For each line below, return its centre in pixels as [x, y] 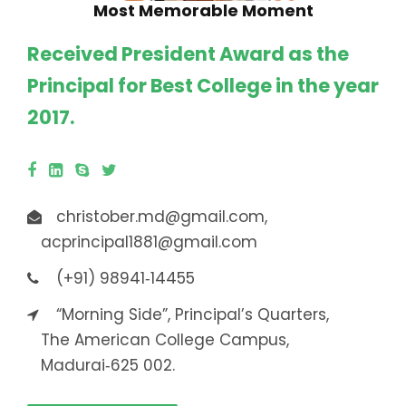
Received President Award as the [188, 54]
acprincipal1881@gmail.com [142, 242]
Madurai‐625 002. [101, 366]
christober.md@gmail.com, [162, 217]
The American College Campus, [158, 340]
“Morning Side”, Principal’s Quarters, [193, 315]
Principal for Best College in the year [203, 86]
